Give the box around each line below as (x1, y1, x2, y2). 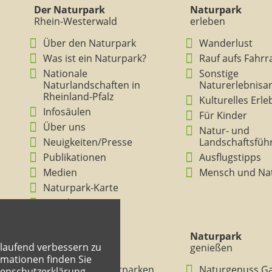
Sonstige (199, 67, 239, 80)
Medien (43, 166, 77, 179)
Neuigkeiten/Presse (43, 135, 132, 149)
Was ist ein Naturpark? (43, 52, 146, 65)
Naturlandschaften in (43, 78, 140, 92)
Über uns (43, 120, 86, 134)
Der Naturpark (34, 3, 105, 16)
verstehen (34, 241, 80, 254)
